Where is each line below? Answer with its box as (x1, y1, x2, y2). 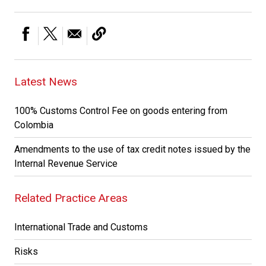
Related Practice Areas (14, 191, 128, 205)
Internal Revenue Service (14, 158, 118, 169)
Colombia (14, 119, 53, 131)
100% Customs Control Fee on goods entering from (14, 105, 227, 116)
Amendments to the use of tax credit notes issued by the (14, 144, 251, 155)
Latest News (14, 75, 77, 88)
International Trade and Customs (14, 221, 148, 233)
